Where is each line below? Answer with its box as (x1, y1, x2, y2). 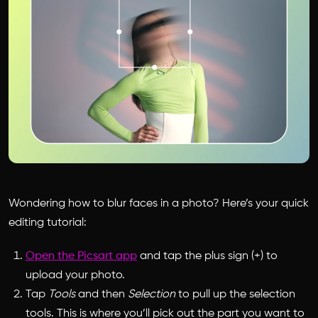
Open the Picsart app (26, 250, 137, 262)
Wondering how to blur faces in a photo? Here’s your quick (9, 197, 309, 209)
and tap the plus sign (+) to (137, 250, 278, 262)
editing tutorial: (9, 216, 87, 229)
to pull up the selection (175, 288, 295, 300)
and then (75, 288, 128, 300)
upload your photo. (26, 269, 125, 281)
